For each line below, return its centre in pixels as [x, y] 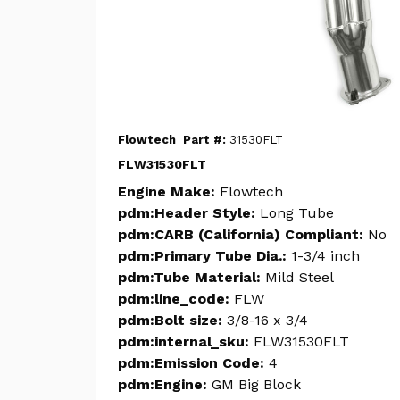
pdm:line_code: [174, 299]
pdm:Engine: [162, 384]
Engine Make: [167, 192]
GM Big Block [256, 384]
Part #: [204, 140]
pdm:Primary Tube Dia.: [202, 256]
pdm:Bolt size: [170, 320]
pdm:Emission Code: [191, 363]
